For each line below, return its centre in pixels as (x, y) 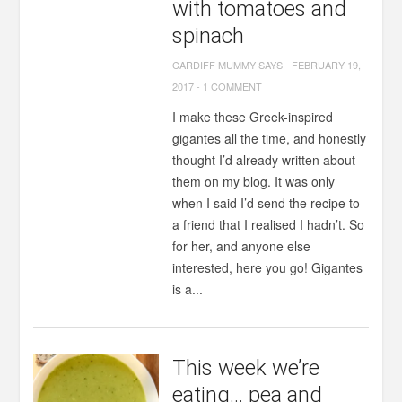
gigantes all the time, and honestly (270, 138)
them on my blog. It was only (254, 181)
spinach (209, 36)
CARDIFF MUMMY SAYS (228, 65)
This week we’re (246, 368)
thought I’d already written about (264, 160)
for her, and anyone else (242, 246)
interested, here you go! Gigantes (268, 267)
